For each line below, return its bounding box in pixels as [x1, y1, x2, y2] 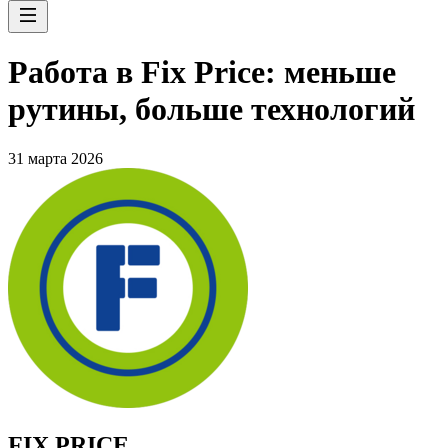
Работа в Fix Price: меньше [8, 54, 396, 91]
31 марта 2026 [8, 149, 103, 167]
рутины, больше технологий [8, 91, 415, 128]
